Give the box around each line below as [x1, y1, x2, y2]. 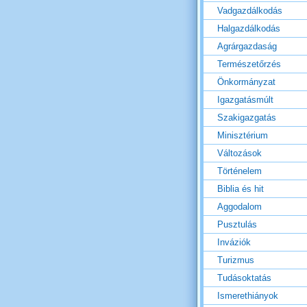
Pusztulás [217, 219, 257, 230]
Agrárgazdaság [217, 41, 277, 52]
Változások [217, 148, 262, 159]
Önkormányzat [217, 77, 275, 88]
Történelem [217, 166, 262, 177]
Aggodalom [217, 201, 262, 212]
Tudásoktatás [217, 273, 271, 284]
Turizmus [217, 255, 254, 266]
